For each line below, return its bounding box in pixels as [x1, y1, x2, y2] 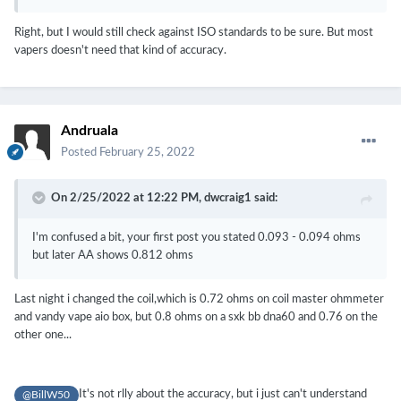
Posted [61, 147, 99, 159]
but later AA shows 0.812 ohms [32, 250, 193, 262]
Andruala [61, 124, 118, 139]
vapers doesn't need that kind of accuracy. [14, 45, 226, 57]
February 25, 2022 [99, 147, 195, 159]
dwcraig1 [204, 192, 252, 205]
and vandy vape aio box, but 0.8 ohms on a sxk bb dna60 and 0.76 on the [14, 311, 378, 324]
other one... [14, 329, 72, 342]
